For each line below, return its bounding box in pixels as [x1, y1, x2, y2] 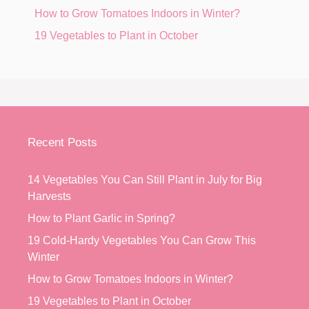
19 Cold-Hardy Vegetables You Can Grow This [28, 234, 256, 246]
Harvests [28, 190, 71, 202]
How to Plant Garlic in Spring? [28, 212, 175, 224]
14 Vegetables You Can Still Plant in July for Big [28, 173, 262, 186]
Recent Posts [28, 135, 97, 149]
